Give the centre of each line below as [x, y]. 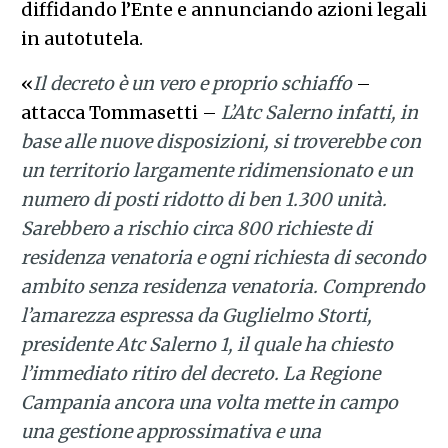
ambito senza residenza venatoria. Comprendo [222, 286]
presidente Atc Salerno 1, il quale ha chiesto [206, 344]
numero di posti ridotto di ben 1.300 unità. [203, 199]
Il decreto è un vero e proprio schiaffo [192, 83]
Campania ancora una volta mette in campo [209, 402]
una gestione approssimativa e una [170, 431]
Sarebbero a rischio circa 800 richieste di [196, 228]
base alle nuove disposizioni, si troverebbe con [220, 141]
